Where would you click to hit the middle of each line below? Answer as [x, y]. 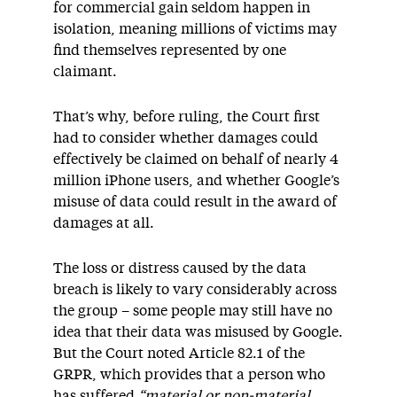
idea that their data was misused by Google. [198, 332]
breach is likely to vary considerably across [195, 290]
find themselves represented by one [170, 51]
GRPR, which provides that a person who [189, 375]
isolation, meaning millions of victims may [195, 29]
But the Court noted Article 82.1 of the [179, 354]
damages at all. [104, 223]
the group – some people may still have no [193, 311]
